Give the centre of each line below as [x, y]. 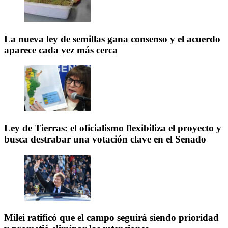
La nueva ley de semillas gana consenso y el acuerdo [112, 39]
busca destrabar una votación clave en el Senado [105, 139]
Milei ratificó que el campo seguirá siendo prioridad [111, 217]
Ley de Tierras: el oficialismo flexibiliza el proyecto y [113, 128]
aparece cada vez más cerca [61, 50]
